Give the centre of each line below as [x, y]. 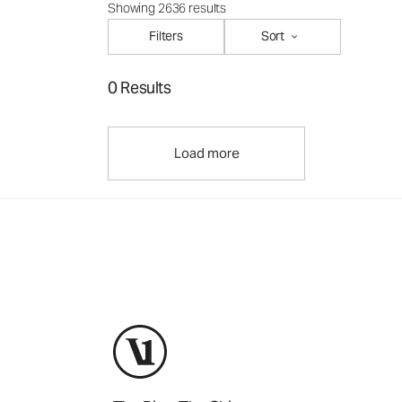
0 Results [140, 87]
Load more [206, 153]
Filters [166, 36]
